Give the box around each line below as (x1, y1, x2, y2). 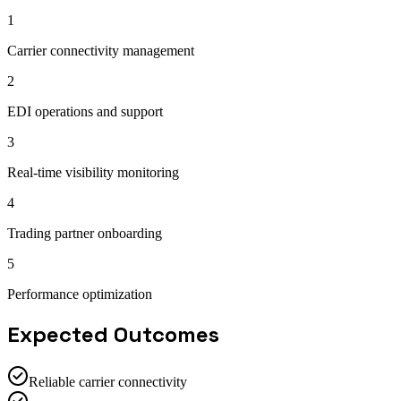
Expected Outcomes (7, 320, 219, 348)
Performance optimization (7, 286, 152, 302)
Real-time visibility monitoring (7, 164, 179, 180)
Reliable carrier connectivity (29, 374, 187, 390)
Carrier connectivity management (7, 42, 194, 58)
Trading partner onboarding (7, 225, 162, 241)
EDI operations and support (7, 103, 163, 119)
